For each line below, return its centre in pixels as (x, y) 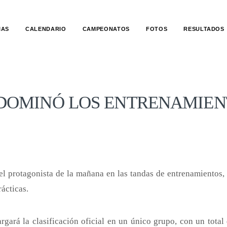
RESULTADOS (204, 29)
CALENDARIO (46, 29)
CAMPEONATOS (106, 29)
